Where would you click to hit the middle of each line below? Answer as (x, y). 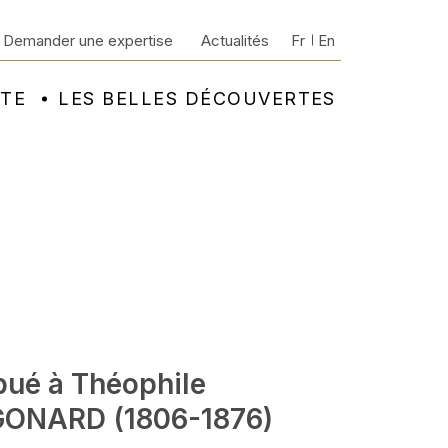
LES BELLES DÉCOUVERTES (197, 98)
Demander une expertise (88, 40)
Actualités (235, 40)
